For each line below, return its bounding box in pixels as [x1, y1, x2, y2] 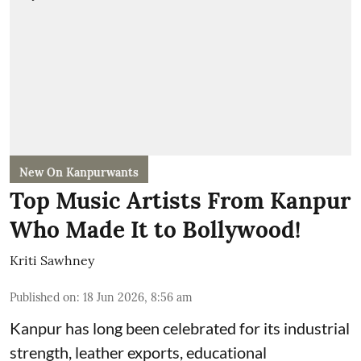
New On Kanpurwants [19, 165, 139, 180]
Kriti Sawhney [10, 252, 94, 268]
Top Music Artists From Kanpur [10, 186, 351, 215]
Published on [10, 290, 77, 305]
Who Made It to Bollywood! [10, 215, 301, 244]
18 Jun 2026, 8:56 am [83, 290, 193, 305]
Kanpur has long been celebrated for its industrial [10, 318, 350, 338]
